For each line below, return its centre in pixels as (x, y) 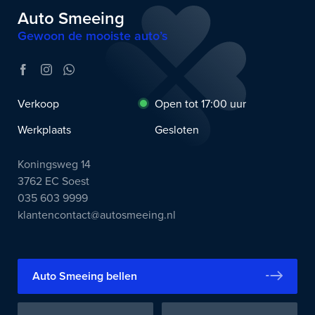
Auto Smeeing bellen (85, 276)
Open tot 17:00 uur (198, 104)
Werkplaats (44, 130)
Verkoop (38, 104)
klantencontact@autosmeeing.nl (97, 215)
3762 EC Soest (53, 181)
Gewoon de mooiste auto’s (93, 36)
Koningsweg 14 (54, 164)
